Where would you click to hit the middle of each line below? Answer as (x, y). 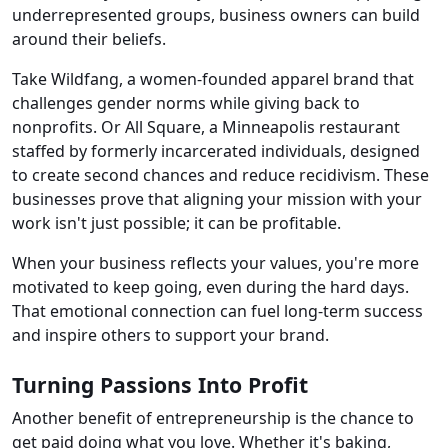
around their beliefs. (89, 39)
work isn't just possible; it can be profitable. (176, 223)
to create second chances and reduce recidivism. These (220, 175)
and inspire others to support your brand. (170, 335)
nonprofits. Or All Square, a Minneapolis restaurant (206, 127)
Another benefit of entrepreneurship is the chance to (213, 418)
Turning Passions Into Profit (160, 385)
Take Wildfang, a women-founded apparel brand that (213, 79)
